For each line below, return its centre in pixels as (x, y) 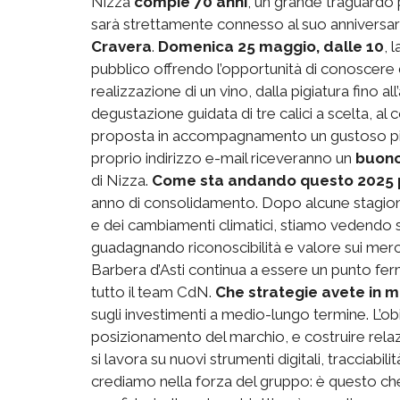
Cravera (121, 46)
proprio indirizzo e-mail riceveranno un (223, 158)
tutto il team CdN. (153, 292)
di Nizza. (121, 180)
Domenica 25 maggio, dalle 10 (271, 46)
